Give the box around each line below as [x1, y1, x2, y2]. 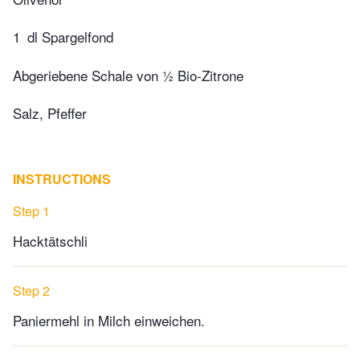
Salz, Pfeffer [13, 103, 87, 124]
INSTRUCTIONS [13, 170, 111, 189]
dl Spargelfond [27, 27, 113, 47]
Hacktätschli [13, 231, 88, 252]
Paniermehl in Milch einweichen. [13, 310, 209, 331]
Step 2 [13, 281, 50, 301]
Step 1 [13, 202, 50, 221]
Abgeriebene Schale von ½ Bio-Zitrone [13, 64, 243, 85]
